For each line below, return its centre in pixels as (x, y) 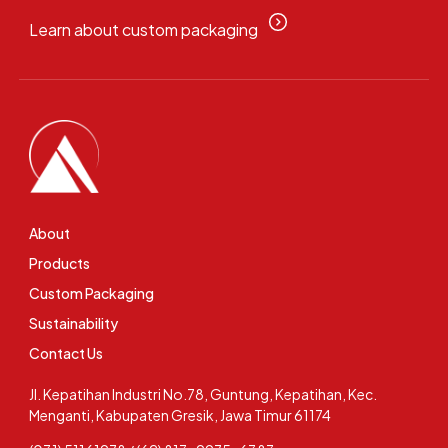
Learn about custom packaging (143, 30)
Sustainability (73, 322)
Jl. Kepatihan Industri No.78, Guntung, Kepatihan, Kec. (202, 393)
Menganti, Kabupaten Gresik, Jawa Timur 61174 (179, 414)
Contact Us (65, 352)
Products (59, 262)
